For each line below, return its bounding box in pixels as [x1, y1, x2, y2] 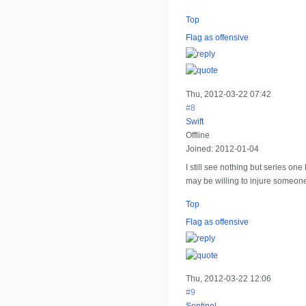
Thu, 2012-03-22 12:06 [186, 273, 271, 283]
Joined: [186, 143, 213, 154]
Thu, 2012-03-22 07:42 [186, 89, 271, 99]
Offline [186, 130, 210, 140]
